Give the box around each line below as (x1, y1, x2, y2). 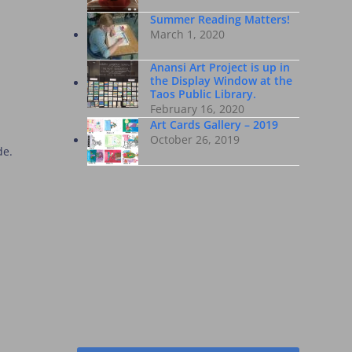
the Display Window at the (149, 73, 292, 88)
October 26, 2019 (149, 132, 240, 147)
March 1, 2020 (149, 27, 225, 42)
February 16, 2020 (149, 101, 244, 116)
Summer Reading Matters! (149, 12, 290, 27)
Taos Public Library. (149, 86, 256, 101)
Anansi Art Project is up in (149, 60, 290, 75)
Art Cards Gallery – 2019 (149, 117, 278, 132)
